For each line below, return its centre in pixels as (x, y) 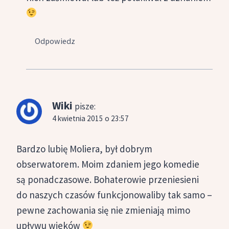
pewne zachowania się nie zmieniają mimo (103, 210)
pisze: (85, 106)
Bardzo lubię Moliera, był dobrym (84, 148)
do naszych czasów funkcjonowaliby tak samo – (114, 194)
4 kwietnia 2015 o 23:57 (90, 118)
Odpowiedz (55, 41)
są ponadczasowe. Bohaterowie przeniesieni (108, 179)
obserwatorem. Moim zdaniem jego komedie (108, 164)
